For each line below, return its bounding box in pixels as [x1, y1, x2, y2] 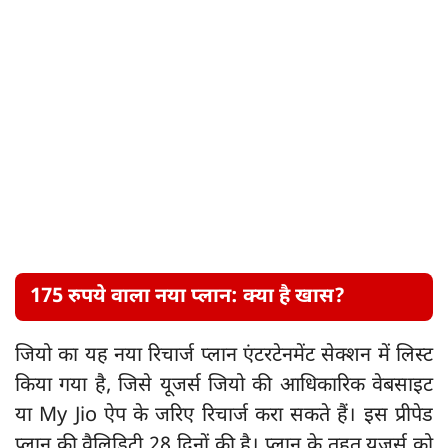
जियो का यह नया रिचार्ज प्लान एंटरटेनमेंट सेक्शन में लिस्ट [15, 343, 433, 370]
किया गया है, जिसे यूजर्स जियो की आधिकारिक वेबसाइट [15, 373, 433, 400]
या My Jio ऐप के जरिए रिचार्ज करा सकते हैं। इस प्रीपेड [15, 403, 433, 430]
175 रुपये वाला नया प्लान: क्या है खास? [30, 284, 345, 311]
